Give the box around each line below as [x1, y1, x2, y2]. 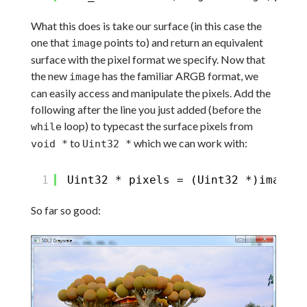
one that [30, 35, 71, 49]
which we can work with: [131, 136, 247, 149]
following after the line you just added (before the [30, 102, 261, 116]
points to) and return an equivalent [101, 35, 263, 49]
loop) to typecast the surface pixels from [61, 119, 253, 132]
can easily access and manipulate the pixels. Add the [30, 86, 271, 99]
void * [30, 137, 68, 150]
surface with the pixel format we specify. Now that [30, 52, 265, 66]
